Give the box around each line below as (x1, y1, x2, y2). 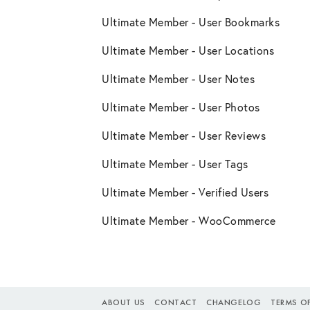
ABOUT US (102, 297, 145, 309)
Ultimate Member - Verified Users (102, 185, 268, 200)
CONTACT (154, 297, 197, 309)
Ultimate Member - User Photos (102, 100, 260, 115)
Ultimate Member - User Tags (102, 156, 248, 172)
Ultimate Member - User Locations (102, 43, 274, 58)
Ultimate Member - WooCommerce (102, 213, 276, 228)
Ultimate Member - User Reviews (102, 128, 266, 143)
